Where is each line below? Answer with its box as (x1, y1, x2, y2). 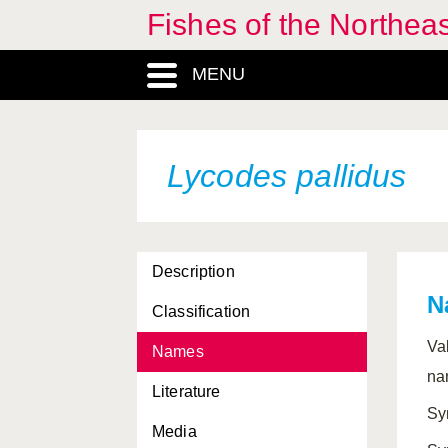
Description (152, 263, 235, 280)
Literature (152, 383, 221, 400)
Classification (152, 303, 251, 320)
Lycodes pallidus (167, 158, 407, 194)
